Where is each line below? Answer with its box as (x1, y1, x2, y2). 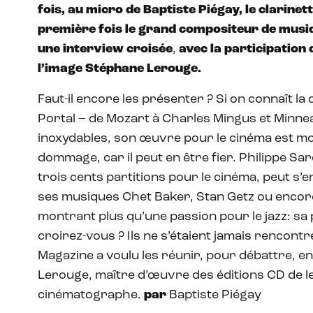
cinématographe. (38, 289, 144, 303)
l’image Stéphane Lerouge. (38, 62, 201, 76)
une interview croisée (38, 43, 173, 57)
